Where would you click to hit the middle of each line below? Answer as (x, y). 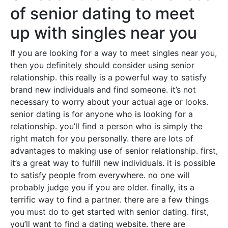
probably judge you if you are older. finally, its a (102, 188)
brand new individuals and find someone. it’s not (103, 90)
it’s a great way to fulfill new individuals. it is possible (113, 163)
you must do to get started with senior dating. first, (109, 212)
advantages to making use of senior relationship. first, (114, 151)
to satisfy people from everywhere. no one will (100, 175)
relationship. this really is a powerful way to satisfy (108, 78)
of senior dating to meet (103, 14)
